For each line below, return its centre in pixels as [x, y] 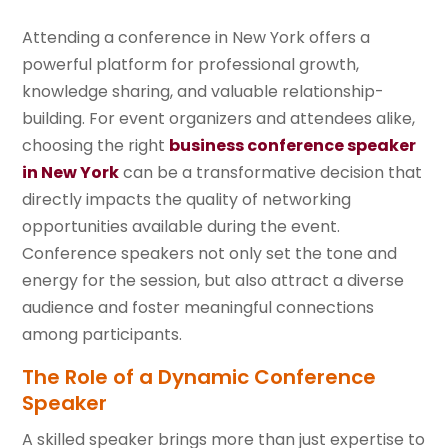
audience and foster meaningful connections [198, 308]
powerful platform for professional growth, [191, 65]
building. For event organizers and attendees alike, [219, 119]
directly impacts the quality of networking [187, 200]
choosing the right [96, 146]
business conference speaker [293, 146]
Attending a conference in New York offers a [196, 38]
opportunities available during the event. [181, 227]
